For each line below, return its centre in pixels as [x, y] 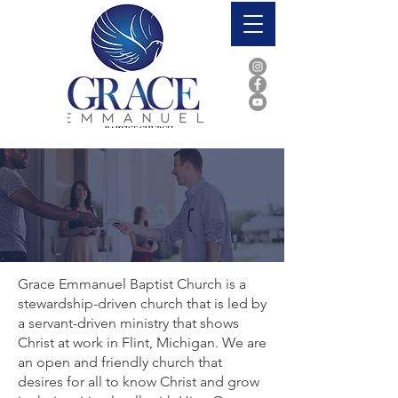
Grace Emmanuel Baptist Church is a [132, 284]
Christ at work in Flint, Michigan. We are [142, 342]
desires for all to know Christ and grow [139, 382]
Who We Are [67, 70]
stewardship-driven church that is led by [142, 303]
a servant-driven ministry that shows [128, 323]
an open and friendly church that [120, 362]
